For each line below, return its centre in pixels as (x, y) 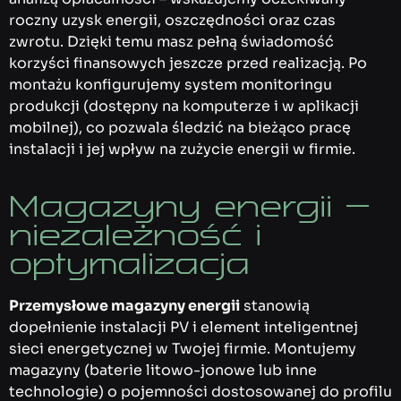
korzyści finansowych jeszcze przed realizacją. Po (188, 64)
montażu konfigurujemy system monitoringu (171, 85)
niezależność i (135, 234)
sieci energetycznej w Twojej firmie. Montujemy (183, 348)
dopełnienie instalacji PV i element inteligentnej (183, 327)
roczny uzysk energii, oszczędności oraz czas (172, 21)
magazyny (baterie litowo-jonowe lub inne (163, 370)
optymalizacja (129, 263)
